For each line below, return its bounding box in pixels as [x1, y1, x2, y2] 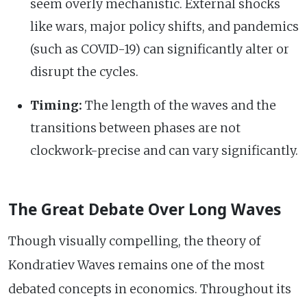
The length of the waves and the [82, 97, 276, 113]
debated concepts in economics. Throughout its [8, 281, 291, 297]
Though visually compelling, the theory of [8, 233, 261, 249]
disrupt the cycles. [30, 64, 138, 79]
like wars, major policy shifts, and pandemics [30, 19, 299, 34]
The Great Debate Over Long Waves [8, 198, 281, 220]
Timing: [30, 97, 82, 113]
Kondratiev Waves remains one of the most [8, 257, 265, 273]
